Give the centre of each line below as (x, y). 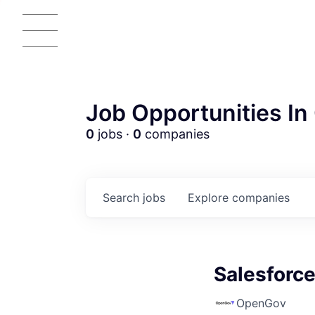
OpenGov (261, 303)
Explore (210, 198)
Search (123, 198)
